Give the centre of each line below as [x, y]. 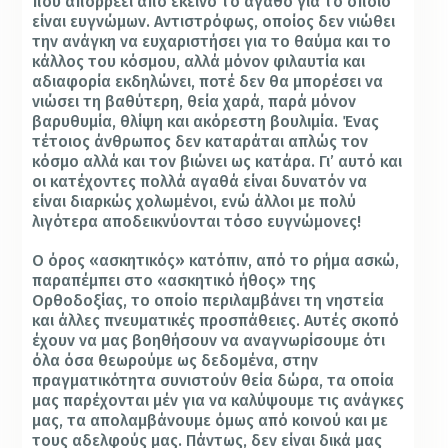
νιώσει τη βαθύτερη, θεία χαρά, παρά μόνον [194, 101]
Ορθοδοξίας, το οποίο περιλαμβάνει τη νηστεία [208, 300]
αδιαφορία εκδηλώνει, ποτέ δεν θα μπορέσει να [208, 81]
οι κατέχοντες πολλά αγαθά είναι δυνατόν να [200, 181]
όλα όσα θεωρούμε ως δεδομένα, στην [175, 360]
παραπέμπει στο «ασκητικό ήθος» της [174, 280]
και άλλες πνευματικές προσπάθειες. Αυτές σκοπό [216, 320]
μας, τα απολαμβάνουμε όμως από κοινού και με [210, 420]
